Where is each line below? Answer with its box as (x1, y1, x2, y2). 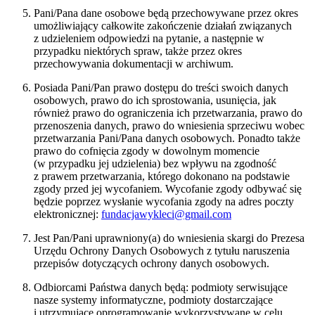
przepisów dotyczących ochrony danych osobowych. (34, 257, 269, 270)
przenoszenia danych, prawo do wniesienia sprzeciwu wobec (34, 120, 304, 132)
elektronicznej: (34, 208, 101, 221)
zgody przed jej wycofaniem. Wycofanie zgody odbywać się (34, 183, 302, 195)
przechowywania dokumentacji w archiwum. (34, 58, 233, 70)
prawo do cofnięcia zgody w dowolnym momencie (34, 145, 259, 157)
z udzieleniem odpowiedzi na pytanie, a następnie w (34, 32, 264, 45)
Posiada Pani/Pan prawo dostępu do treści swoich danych (34, 82, 288, 94)
